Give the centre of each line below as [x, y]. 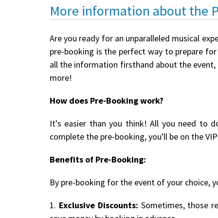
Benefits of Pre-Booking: [98, 159]
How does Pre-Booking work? [107, 100]
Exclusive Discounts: [98, 205]
